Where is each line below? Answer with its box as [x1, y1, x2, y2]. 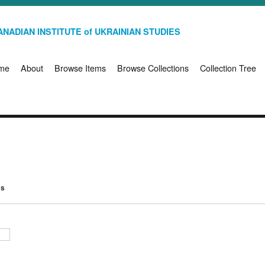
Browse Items [54, 62, 106, 75]
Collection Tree [200, 62, 256, 75]
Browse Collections [117, 62, 189, 75]
